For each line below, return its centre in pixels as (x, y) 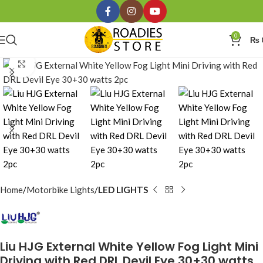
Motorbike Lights (60, 190)
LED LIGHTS (123, 190)
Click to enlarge (65, 64)
